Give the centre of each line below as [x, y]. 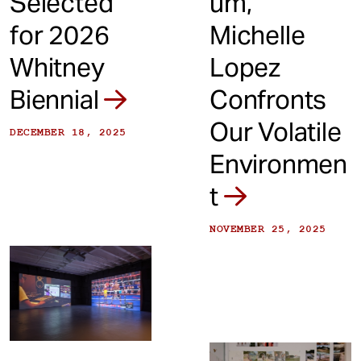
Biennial [57, 99]
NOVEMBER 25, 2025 [268, 228]
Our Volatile [276, 131]
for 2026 [60, 35]
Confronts [268, 99]
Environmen [279, 164]
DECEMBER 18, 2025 [68, 132]
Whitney [57, 67]
